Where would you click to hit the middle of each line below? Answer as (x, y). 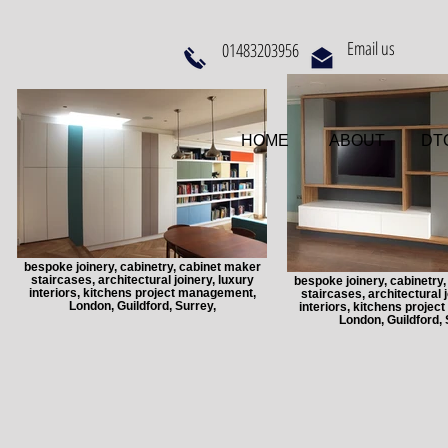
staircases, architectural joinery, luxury (142, 279)
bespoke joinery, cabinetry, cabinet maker (142, 266)
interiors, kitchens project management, (142, 292)
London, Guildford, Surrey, (142, 305)
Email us (371, 48)
